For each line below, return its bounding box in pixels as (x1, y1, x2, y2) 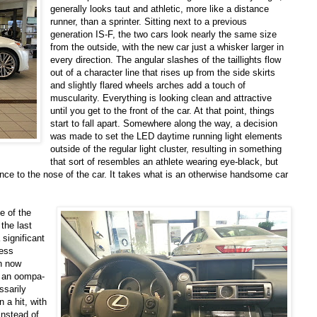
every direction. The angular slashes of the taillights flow (50, 54, 282, 66)
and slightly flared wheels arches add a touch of (50, 80, 246, 91)
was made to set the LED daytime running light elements (50, 131, 283, 142)
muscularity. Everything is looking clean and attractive (50, 93, 272, 104)
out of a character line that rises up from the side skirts (50, 67, 276, 79)
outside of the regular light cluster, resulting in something (50, 144, 282, 155)
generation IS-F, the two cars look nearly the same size (50, 29, 277, 40)
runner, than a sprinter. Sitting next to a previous (50, 16, 248, 28)
